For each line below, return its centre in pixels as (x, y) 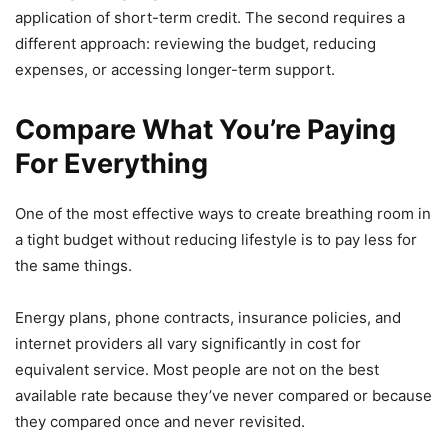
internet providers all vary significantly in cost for (188, 344)
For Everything (111, 164)
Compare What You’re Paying (205, 130)
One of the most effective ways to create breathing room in (223, 214)
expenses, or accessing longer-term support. (175, 70)
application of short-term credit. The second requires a (210, 18)
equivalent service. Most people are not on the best (197, 370)
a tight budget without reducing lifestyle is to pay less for (216, 240)
